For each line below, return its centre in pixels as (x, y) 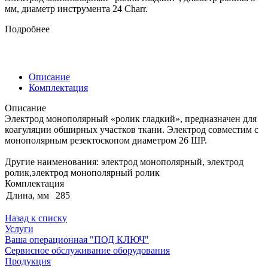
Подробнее (27, 29)
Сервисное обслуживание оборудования (87, 250)
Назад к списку (36, 218)
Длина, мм (29, 195)
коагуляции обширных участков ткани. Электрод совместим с (132, 129)
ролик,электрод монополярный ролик (82, 172)
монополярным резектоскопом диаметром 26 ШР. (106, 140)
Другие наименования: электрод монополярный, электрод (124, 162)
